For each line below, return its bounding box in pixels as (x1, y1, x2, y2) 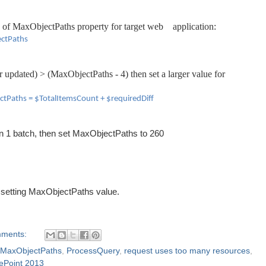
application (173, 21, 214, 31)
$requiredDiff (106, 94, 154, 103)
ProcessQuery (66, 246, 119, 255)
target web (124, 21, 173, 31)
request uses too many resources (124, 246, 250, 255)
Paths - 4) (93, 69, 128, 79)
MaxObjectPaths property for (12, 21, 124, 31)
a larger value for (159, 69, 225, 79)
